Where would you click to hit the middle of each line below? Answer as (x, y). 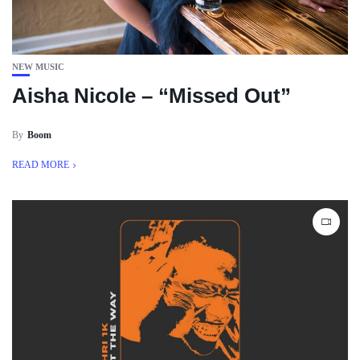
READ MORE (41, 165)
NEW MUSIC (38, 67)
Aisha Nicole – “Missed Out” (151, 96)
